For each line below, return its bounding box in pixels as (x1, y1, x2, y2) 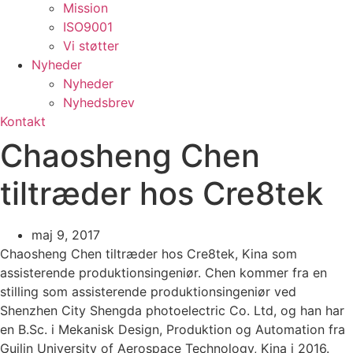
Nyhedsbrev (63, 95, 135, 111)
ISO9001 (63, 19, 113, 35)
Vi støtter (63, 38, 119, 54)
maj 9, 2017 (32, 227, 100, 243)
